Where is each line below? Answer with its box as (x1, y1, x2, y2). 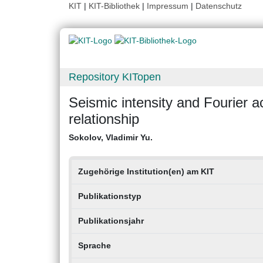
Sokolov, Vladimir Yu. (69, 133, 153, 143)
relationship (69, 111, 139, 127)
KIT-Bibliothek (89, 1, 142, 11)
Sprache (77, 241, 111, 251)
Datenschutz (195, 1, 242, 11)
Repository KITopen (69, 71, 161, 83)
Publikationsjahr (77, 216, 144, 226)
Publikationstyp (77, 191, 141, 201)
